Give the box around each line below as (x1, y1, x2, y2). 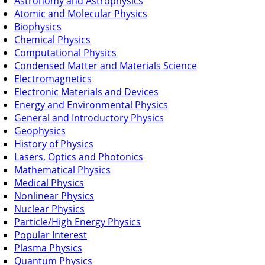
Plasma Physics (14, 241, 82, 254)
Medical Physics (14, 176, 84, 189)
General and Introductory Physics (14, 111, 164, 124)
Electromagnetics (14, 72, 92, 85)
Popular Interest (14, 228, 87, 241)
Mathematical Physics (14, 163, 111, 176)
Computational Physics (14, 46, 117, 59)
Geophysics (14, 124, 66, 137)
